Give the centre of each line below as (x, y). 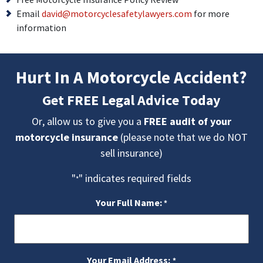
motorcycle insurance (67, 137)
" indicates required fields (135, 178)
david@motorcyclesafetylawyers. (108, 14)
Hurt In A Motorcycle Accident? (131, 77)
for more (211, 14)
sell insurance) (131, 153)
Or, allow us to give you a (88, 121)
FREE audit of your (188, 121)
